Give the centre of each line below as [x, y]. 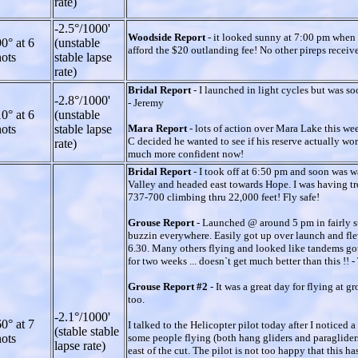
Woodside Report [168, 37]
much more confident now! [186, 153]
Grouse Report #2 [169, 286]
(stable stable [87, 331]
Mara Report [159, 128]
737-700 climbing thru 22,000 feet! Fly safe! [224, 197]
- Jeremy [146, 102]
